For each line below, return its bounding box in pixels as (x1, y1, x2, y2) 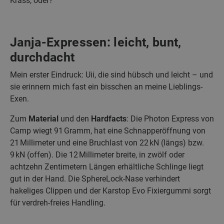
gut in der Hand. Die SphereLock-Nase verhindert (10, 173, 180, 183)
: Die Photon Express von (126, 113, 214, 123)
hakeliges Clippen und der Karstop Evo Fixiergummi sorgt (10, 185, 211, 195)
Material (28, 113, 60, 123)
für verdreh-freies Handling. (10, 197, 105, 207)
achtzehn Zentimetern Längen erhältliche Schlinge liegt (10, 161, 203, 171)
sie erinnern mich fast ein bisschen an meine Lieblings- (10, 81, 202, 91)
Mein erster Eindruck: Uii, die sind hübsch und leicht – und (10, 69, 213, 79)
